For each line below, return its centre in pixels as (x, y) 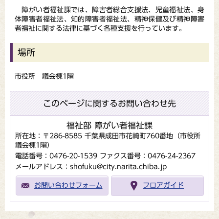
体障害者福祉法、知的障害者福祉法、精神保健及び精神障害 (109, 19)
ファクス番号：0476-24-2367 (148, 156)
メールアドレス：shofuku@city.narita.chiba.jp (91, 167)
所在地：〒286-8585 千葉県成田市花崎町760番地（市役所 (108, 136)
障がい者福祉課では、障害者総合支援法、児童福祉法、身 (109, 10)
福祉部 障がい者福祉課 (109, 125)
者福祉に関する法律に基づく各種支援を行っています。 (100, 28)
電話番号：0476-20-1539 (56, 156)
